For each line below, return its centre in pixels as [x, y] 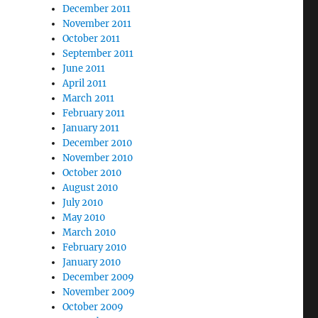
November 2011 [97, 24]
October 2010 [92, 173]
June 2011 [84, 68]
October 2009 [93, 307]
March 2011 [89, 98]
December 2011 [97, 9]
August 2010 [91, 188]
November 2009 [99, 292]
